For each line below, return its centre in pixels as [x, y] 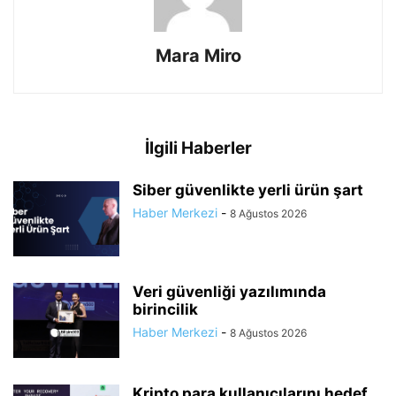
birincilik [165, 309]
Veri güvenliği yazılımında [229, 291]
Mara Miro [198, 55]
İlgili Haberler [198, 148]
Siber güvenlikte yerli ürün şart [248, 190]
